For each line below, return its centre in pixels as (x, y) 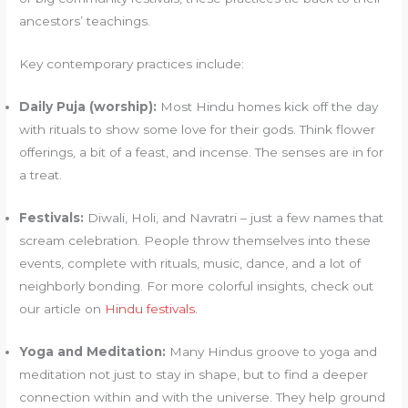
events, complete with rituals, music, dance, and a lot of (190, 263)
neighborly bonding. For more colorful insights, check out (197, 286)
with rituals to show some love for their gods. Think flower (198, 130)
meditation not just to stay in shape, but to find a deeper (194, 374)
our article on (62, 308)
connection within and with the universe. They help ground (203, 397)
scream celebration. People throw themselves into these (195, 240)
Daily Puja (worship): (88, 107)
